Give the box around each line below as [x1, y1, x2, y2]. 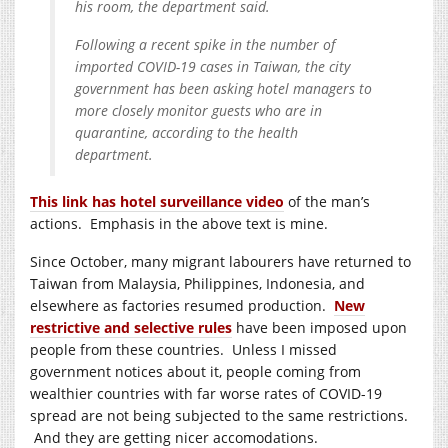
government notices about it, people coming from [30, 361, 361, 381]
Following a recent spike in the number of [75, 34, 335, 54]
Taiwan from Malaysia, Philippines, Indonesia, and [30, 273, 365, 293]
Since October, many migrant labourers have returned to [30, 251, 411, 271]
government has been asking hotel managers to [75, 78, 372, 98]
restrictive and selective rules [30, 317, 232, 337]
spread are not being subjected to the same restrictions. [30, 405, 408, 425]
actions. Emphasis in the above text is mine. [30, 213, 328, 233]
